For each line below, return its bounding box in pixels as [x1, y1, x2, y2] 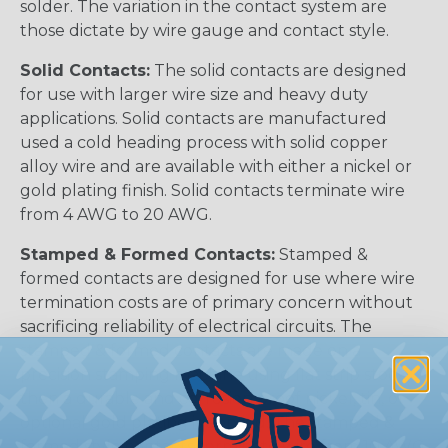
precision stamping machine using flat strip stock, [20, 365, 410, 385]
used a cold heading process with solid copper [20, 133, 388, 153]
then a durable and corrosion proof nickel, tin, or [20, 389, 405, 409]
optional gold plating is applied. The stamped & [20, 413, 395, 433]
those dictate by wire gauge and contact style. [20, 21, 389, 41]
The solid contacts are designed [150, 61, 407, 81]
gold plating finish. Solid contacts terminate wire [20, 181, 405, 201]
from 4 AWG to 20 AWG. [20, 205, 212, 225]
